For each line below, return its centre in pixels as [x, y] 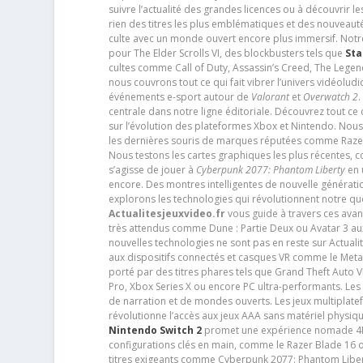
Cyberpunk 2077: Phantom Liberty [270, 170]
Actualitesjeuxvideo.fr [167, 214]
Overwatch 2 [330, 97]
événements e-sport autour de [179, 97]
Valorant [270, 97]
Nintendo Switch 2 [155, 331]
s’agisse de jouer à [152, 170]
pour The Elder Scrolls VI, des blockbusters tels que [226, 53]
